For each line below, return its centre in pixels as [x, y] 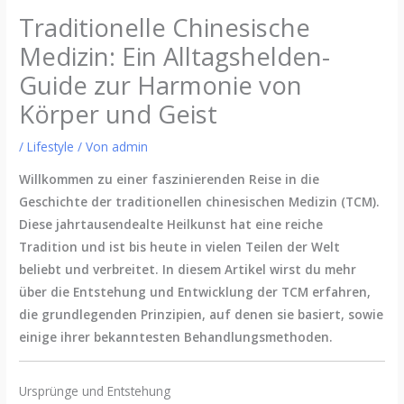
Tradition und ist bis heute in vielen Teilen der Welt [180, 246]
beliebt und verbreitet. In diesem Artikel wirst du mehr [188, 269]
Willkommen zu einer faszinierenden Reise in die [170, 179]
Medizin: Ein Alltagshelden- [175, 57]
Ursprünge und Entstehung [95, 391]
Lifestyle [51, 147]
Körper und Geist [119, 115]
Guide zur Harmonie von [161, 86]
